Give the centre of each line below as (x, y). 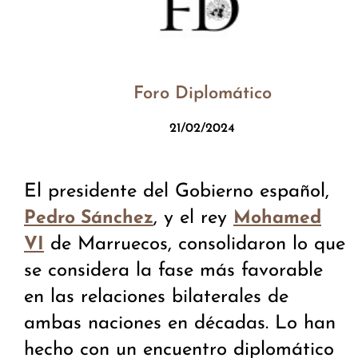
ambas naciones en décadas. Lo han (180, 324)
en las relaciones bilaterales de (156, 298)
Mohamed (277, 219)
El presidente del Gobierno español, (177, 192)
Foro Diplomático (202, 94)
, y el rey (193, 219)
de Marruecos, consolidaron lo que (198, 245)
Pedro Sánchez (89, 219)
